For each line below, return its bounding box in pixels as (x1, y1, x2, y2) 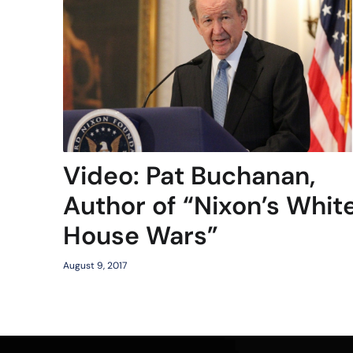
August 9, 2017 (63, 258, 127, 272)
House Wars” (63, 218, 218, 252)
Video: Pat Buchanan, (63, 158, 315, 192)
